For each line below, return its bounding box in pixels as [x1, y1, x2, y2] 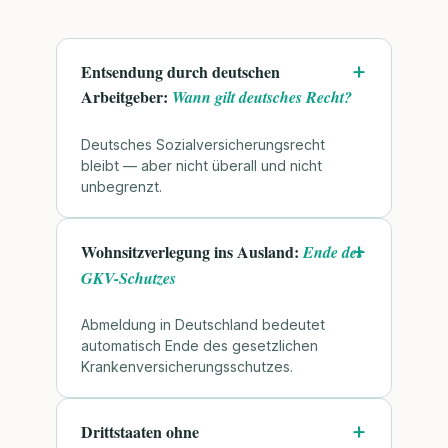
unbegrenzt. [81, 177, 162, 195]
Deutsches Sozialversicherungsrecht [81, 135, 325, 153]
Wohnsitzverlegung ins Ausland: [81, 239, 303, 263]
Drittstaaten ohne [81, 420, 199, 444]
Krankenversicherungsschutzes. [81, 358, 293, 376]
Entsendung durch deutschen [81, 59, 280, 83]
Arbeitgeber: [81, 84, 172, 108]
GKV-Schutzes [81, 266, 176, 289]
